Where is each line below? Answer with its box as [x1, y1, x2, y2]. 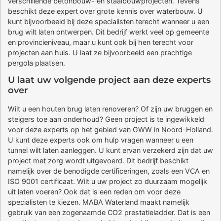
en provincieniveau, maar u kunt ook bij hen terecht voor [8, 38, 193, 47]
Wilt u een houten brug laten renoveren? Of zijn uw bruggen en [8, 105, 213, 113]
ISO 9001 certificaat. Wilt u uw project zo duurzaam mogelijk [8, 177, 207, 186]
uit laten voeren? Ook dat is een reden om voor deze [8, 187, 181, 196]
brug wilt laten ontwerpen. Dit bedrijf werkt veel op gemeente [8, 28, 209, 37]
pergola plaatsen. [8, 59, 65, 68]
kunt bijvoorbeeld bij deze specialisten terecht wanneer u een [8, 17, 209, 26]
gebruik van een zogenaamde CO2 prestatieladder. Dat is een [8, 208, 210, 217]
